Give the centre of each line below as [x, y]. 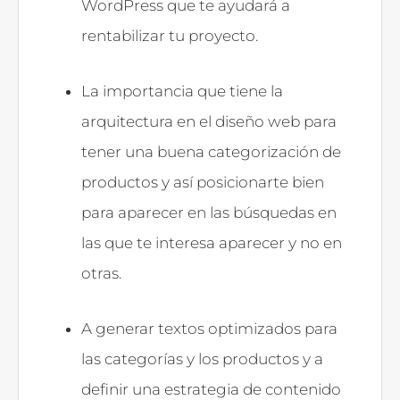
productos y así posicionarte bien [203, 182]
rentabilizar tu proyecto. [171, 35]
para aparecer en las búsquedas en [209, 212]
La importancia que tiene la [182, 91]
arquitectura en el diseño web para [209, 121]
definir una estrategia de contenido [211, 389]
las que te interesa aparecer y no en [212, 242]
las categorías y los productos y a [202, 358]
